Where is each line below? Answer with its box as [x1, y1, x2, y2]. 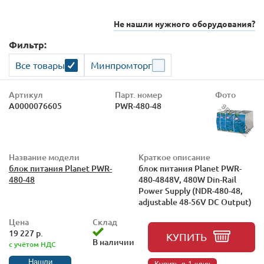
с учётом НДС [9, 239, 56, 249]
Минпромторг [91, 59, 152, 71]
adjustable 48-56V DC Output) [138, 196, 252, 207]
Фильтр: [9, 38, 47, 51]
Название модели [9, 151, 80, 163]
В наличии [92, 236, 134, 247]
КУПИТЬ [166, 230, 207, 243]
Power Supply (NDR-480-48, [138, 185, 243, 196]
